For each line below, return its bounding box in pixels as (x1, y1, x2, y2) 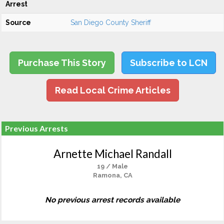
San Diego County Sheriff (70, 18, 151, 26)
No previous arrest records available (45, 195, 180, 204)
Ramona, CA (92, 171, 132, 179)
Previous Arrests (5, 123, 68, 133)
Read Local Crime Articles (54, 85, 170, 95)
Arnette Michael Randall (53, 147, 172, 160)
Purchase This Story (17, 57, 106, 68)
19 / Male (97, 162, 128, 170)
